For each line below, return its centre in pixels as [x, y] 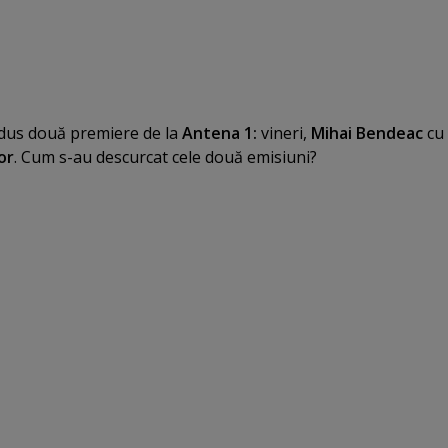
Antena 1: [219, 132]
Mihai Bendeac [367, 132]
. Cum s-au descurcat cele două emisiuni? [165, 156]
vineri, [284, 132]
